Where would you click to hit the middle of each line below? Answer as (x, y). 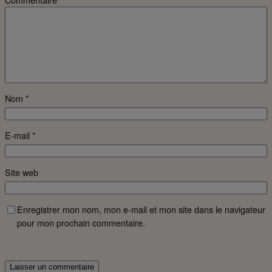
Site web (22, 172)
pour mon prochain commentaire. (81, 223)
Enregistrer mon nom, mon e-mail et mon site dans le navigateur (141, 209)
